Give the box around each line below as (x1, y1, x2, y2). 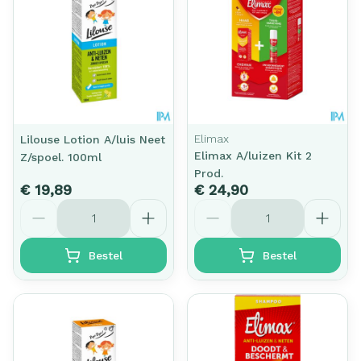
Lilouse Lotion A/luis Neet (20, 132, 165, 146)
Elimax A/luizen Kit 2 (194, 148, 312, 162)
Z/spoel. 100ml (20, 150, 102, 164)
